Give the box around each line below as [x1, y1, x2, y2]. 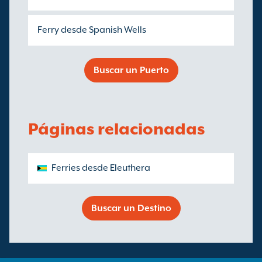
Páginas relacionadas [28, 119, 205, 138]
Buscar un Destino [91, 203, 171, 213]
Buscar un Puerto [93, 65, 169, 75]
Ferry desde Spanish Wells [37, 25, 146, 35]
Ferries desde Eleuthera [51, 163, 150, 173]
